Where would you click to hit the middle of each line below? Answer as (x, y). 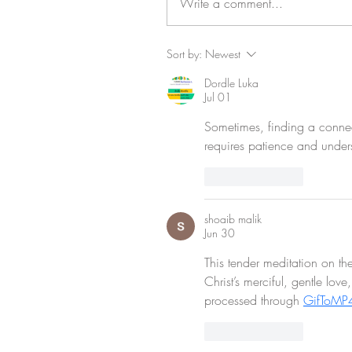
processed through (254, 301)
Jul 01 (218, 97)
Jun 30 (220, 233)
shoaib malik (233, 219)
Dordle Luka (231, 83)
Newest (223, 54)
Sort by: (184, 54)
